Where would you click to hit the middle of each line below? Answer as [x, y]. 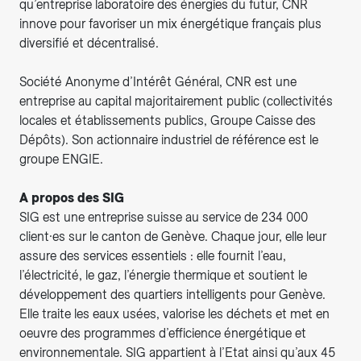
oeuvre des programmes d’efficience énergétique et [163, 334]
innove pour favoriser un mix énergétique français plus [170, 24]
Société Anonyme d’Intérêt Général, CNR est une [158, 82]
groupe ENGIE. [61, 160]
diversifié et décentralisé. [89, 44]
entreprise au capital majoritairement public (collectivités [176, 102]
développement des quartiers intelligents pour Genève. [172, 295]
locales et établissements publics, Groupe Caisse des [168, 121]
